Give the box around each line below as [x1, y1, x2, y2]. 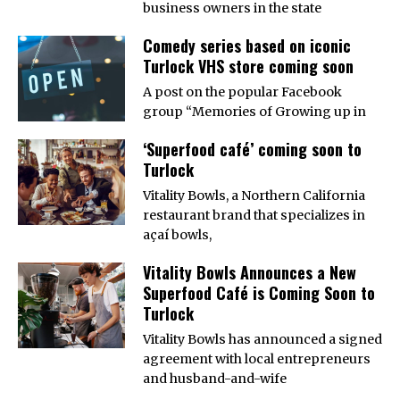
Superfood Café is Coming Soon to [143, 280, 375, 304]
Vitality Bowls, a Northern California [143, 187, 365, 204]
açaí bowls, [143, 226, 212, 243]
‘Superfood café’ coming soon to [143, 137, 362, 161]
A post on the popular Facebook [143, 83, 342, 100]
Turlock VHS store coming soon [143, 54, 354, 78]
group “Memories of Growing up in [143, 103, 366, 120]
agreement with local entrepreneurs [143, 350, 371, 367]
